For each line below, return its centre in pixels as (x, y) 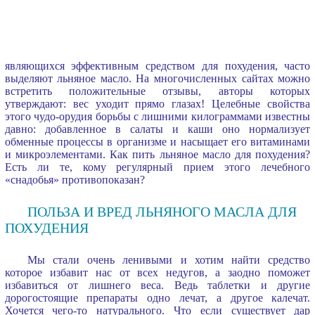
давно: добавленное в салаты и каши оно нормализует (157, 129)
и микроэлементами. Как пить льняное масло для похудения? (157, 154)
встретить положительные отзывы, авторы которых (157, 91)
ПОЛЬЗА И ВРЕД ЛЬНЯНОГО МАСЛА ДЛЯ (162, 211)
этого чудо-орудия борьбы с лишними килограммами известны (157, 116)
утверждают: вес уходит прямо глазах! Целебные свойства (157, 103)
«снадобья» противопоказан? (75, 179)
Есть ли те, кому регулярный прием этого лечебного (157, 167)
